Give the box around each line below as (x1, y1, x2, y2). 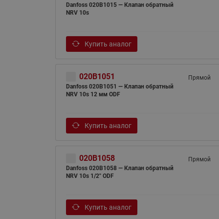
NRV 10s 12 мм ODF (66, 91, 120, 98)
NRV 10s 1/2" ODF (66, 173, 114, 179)
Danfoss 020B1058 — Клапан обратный (66, 165, 174, 172)
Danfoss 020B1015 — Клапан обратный (66, 1, 174, 8)
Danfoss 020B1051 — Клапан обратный (66, 83, 174, 90)
